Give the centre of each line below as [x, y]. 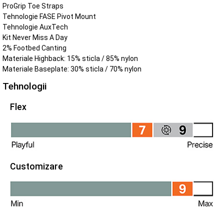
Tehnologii [24, 86]
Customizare [36, 166]
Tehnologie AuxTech [35, 27]
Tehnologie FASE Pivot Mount [49, 17]
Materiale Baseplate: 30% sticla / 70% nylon [72, 69]
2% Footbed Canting [34, 48]
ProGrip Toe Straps [33, 6]
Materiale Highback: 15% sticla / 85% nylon [70, 59]
